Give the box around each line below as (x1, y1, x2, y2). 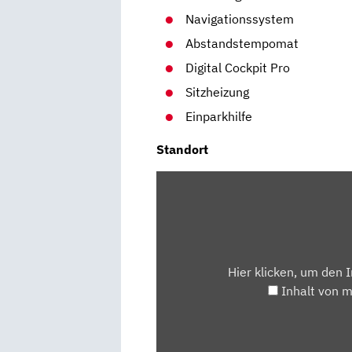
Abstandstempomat (185, 35, 299, 51)
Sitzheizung (185, 83, 250, 100)
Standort (156, 141, 208, 157)
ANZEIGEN (156, 227, 217, 244)
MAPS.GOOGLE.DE (156, 208, 261, 225)
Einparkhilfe (185, 108, 253, 124)
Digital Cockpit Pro (185, 59, 291, 75)
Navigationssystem (185, 10, 295, 27)
